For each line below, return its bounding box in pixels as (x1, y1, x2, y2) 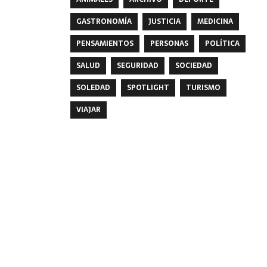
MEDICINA (197, 15, 233, 27)
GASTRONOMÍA (76, 15, 132, 27)
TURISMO (185, 81, 221, 94)
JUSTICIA (148, 15, 181, 27)
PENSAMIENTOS (76, 37, 133, 49)
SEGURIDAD (116, 59, 159, 72)
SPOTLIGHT (126, 81, 169, 94)
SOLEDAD (76, 81, 110, 94)
